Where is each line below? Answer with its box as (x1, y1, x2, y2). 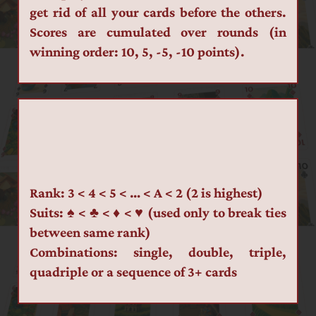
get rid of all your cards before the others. (30, 4, 286, 20)
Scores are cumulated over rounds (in (30, 24, 286, 40)
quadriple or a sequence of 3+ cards (30, 264, 237, 280)
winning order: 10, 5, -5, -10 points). (30, 44, 245, 60)
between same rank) (30, 224, 151, 241)
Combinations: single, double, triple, (30, 244, 286, 260)
